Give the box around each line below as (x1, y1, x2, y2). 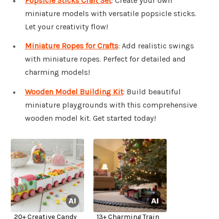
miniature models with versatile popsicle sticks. (25, 8, 197, 18)
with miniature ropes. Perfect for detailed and (25, 54, 186, 64)
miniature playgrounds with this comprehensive (25, 100, 197, 110)
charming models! (25, 67, 90, 77)
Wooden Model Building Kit (25, 87, 123, 97)
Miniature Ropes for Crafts (25, 41, 118, 51)
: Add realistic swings (118, 41, 194, 51)
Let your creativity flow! (25, 22, 108, 31)
